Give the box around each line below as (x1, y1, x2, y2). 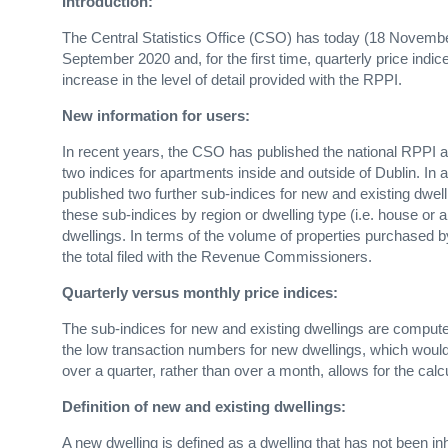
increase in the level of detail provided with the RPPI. (62, 71, 403, 88)
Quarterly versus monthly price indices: (62, 284, 339, 301)
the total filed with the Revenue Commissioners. (62, 248, 373, 265)
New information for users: (62, 107, 251, 124)
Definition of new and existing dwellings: (62, 398, 347, 415)
